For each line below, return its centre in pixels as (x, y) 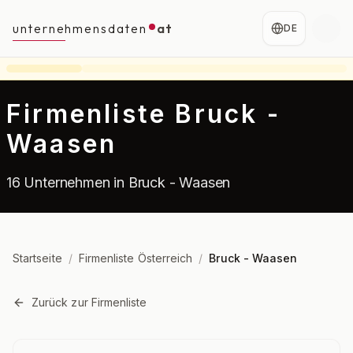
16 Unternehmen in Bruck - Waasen (119, 182)
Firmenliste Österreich (136, 258)
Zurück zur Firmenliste (89, 302)
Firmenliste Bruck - (143, 114)
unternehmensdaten (80, 28)
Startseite (37, 258)
